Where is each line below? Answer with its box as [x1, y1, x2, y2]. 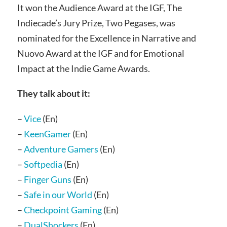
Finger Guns [23, 174, 71, 185]
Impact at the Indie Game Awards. [17, 62, 150, 74]
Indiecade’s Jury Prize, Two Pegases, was [17, 17, 175, 28]
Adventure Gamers [23, 143, 98, 155]
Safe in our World [23, 189, 92, 201]
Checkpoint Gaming [23, 204, 102, 216]
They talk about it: [17, 88, 90, 99]
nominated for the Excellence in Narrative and [17, 32, 196, 44]
